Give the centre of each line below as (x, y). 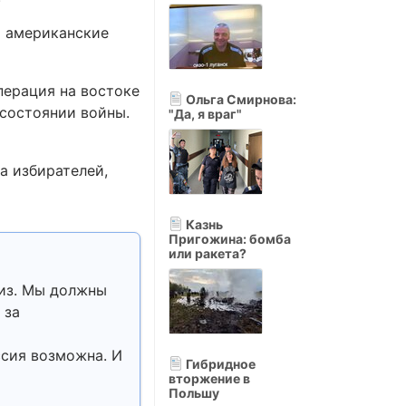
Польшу (194, 393)
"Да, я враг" (205, 114)
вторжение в (209, 378)
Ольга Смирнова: (240, 99)
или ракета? (208, 253)
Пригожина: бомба (230, 239)
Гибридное (219, 364)
